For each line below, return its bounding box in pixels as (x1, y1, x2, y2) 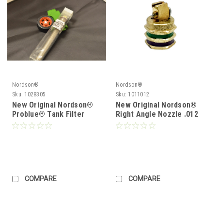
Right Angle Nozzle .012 (116, 109, 198, 119)
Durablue (12, 127, 42, 137)
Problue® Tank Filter (12, 109, 84, 119)
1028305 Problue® (12, 118, 75, 128)
